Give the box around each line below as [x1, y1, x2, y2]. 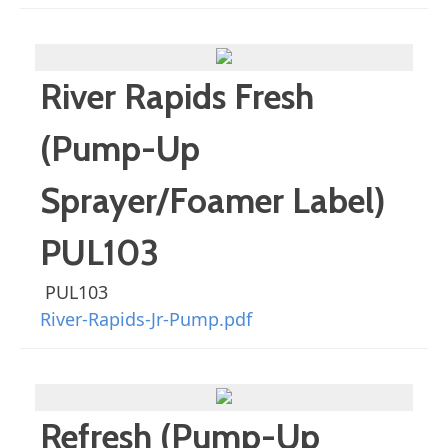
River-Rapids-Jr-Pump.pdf [40, 307, 252, 331]
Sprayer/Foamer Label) [40, 179, 386, 222]
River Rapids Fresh [40, 75, 314, 118]
